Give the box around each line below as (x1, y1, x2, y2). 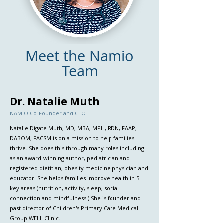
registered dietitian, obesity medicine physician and (10, 164, 148, 172)
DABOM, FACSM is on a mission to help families (10, 134, 134, 142)
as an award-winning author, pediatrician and (10, 154, 130, 162)
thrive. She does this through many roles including (10, 144, 144, 152)
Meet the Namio (25, 46, 134, 65)
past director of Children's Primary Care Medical (10, 204, 138, 212)
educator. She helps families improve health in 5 (10, 174, 139, 182)
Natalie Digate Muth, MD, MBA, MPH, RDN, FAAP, (10, 124, 137, 132)
